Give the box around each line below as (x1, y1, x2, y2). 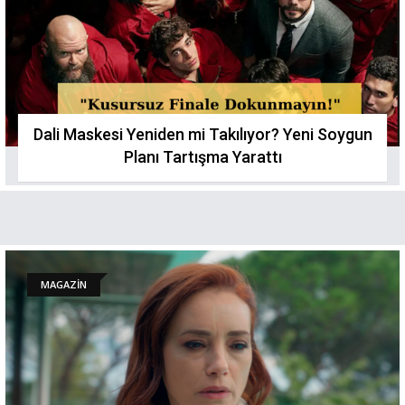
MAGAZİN (41, 278, 87, 291)
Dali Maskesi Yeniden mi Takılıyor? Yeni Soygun (33, 125, 372, 144)
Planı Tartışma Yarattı (123, 147, 282, 166)
